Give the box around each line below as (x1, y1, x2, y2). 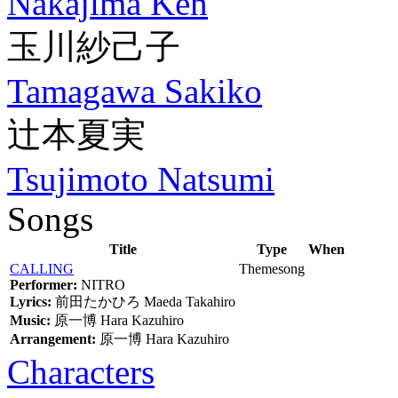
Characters (7, 353, 155, 391)
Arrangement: (10, 331, 96, 346)
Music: (10, 313, 51, 328)
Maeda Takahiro (144, 294, 235, 309)
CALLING (10, 261, 74, 276)
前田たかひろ (55, 294, 140, 309)
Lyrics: (10, 294, 52, 309)
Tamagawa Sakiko (7, 72, 262, 110)
